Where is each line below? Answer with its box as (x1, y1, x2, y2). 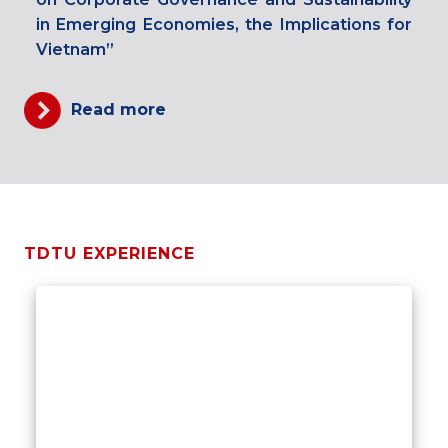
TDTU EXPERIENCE (24, 243, 195, 263)
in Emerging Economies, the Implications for (36, 14, 412, 34)
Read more (71, 99, 166, 119)
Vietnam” (36, 39, 114, 59)
